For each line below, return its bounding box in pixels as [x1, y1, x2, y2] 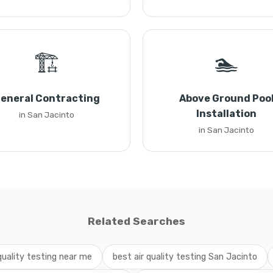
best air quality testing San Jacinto [112, 252, 257, 262]
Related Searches [88, 215, 185, 227]
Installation [196, 108, 257, 119]
